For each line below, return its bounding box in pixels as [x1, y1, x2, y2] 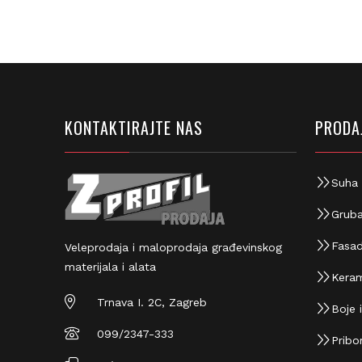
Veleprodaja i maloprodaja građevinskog [65, 241, 282, 254]
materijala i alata [65, 260, 156, 273]
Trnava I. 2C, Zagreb [97, 296, 207, 309]
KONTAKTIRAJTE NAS [65, 116, 203, 140]
